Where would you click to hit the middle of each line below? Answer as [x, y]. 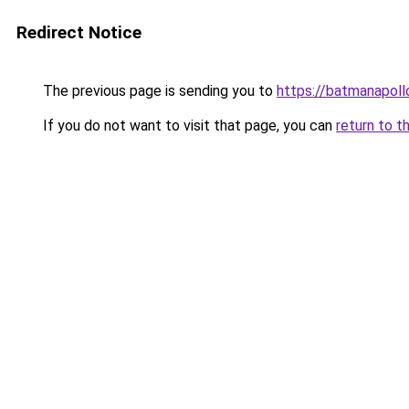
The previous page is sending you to [158, 91]
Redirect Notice [79, 32]
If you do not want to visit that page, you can [188, 126]
